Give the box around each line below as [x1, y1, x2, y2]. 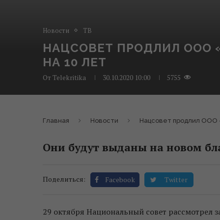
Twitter [165, 174, 188, 184]
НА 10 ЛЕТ [43, 55, 107, 69]
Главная [43, 116, 69, 124]
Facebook [105, 174, 135, 184]
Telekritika [53, 72, 86, 82]
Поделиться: [43, 174, 85, 184]
